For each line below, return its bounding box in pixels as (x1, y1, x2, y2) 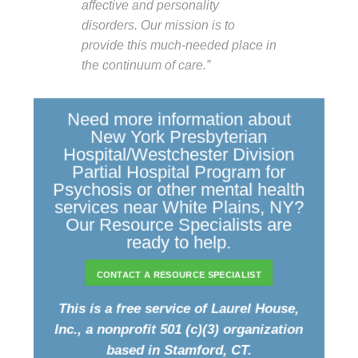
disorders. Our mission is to (82, 17, 235, 32)
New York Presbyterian (90, 126, 268, 147)
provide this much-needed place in (82, 37, 276, 52)
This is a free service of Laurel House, (58, 301, 300, 316)
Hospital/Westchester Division (63, 144, 295, 165)
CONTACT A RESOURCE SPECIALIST (96, 269, 262, 280)
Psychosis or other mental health (53, 179, 305, 200)
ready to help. (126, 232, 232, 253)
